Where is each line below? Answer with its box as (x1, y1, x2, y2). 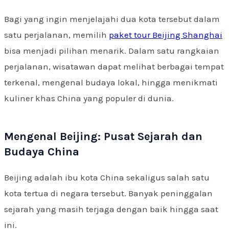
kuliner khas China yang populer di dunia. (4, 93, 174, 104)
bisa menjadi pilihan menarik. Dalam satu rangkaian (4, 45, 219, 56)
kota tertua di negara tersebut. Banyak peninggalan (4, 188, 213, 199)
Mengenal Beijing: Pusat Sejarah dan (4, 130, 202, 144)
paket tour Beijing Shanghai (109, 30, 222, 40)
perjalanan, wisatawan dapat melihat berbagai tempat (4, 61, 224, 72)
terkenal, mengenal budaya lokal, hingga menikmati (4, 77, 218, 88)
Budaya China (4, 145, 79, 159)
